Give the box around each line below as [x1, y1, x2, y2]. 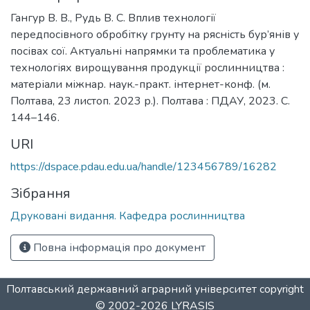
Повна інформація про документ [30, 240, 206, 255]
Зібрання [10, 184, 71, 203]
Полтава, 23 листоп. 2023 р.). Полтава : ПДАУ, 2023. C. [10, 93, 290, 109]
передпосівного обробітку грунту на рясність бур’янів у [10, 27, 299, 42]
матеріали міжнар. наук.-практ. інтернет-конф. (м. [10, 77, 271, 92]
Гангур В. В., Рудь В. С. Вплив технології [10, 10, 216, 26]
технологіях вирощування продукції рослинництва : [10, 60, 284, 75]
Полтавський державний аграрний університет [6, 282, 257, 297]
